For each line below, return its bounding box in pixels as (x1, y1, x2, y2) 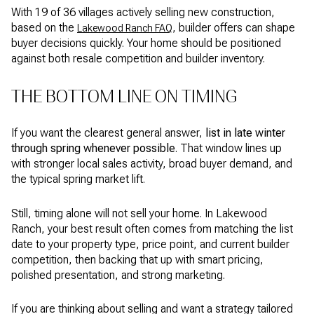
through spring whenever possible (11, 142, 175, 156)
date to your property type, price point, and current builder (11, 237, 289, 251)
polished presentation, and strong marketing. (11, 268, 225, 282)
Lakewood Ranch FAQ (77, 22, 172, 34)
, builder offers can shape (172, 20, 295, 34)
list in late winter (205, 126, 285, 140)
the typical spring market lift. (11, 172, 145, 186)
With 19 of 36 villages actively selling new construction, (11, 5, 275, 19)
